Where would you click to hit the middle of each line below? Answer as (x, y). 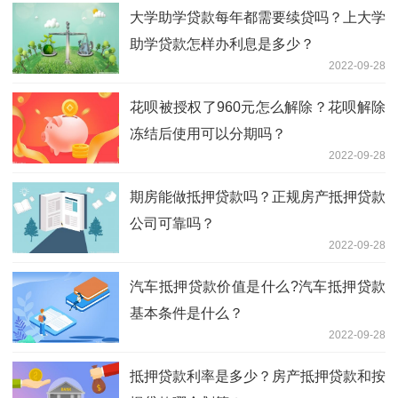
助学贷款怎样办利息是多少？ (222, 44)
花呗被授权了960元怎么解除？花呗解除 (258, 107)
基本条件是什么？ (187, 314)
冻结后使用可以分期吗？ (208, 134)
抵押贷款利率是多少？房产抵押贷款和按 (258, 377)
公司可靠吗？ (172, 224)
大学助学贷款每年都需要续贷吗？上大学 (258, 18)
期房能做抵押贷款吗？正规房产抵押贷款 (258, 197)
